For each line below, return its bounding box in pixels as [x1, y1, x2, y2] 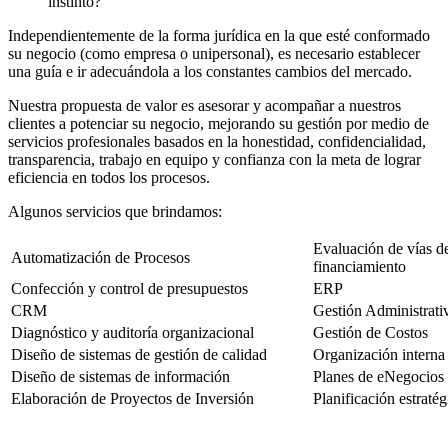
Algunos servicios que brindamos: [8, 202, 222, 220]
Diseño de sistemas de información [11, 367, 230, 385]
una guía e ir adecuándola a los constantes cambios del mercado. [8, 62, 412, 80]
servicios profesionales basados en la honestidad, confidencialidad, [8, 132, 426, 150]
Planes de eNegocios [313, 367, 444, 385]
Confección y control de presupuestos [11, 279, 248, 297]
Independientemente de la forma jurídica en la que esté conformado [8, 26, 430, 44]
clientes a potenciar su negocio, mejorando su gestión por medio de [8, 114, 429, 132]
